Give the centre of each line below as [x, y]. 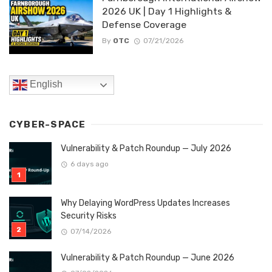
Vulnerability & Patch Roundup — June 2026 [148, 258]
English [45, 84]
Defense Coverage [144, 24]
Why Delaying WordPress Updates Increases [145, 203]
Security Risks [89, 216]
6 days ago [89, 164]
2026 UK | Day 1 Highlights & [166, 11]
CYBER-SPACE [48, 125]
